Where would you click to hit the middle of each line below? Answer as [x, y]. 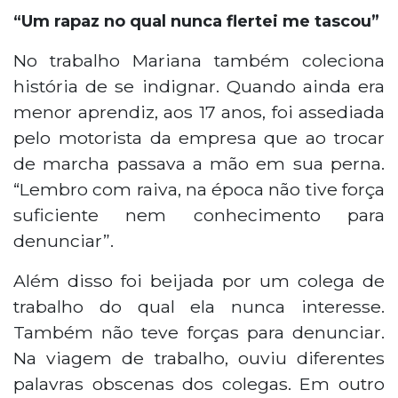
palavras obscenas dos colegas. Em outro [199, 383]
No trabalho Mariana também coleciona [199, 60]
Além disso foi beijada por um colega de [199, 280]
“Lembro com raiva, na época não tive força [199, 189]
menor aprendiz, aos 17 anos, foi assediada [199, 111]
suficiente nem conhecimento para [199, 215]
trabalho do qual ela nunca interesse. [199, 306]
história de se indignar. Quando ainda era [199, 86]
